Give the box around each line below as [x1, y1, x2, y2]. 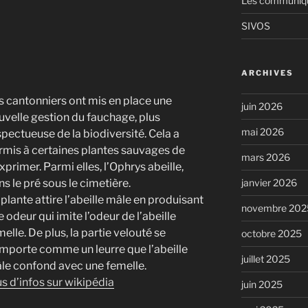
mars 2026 [241, 151, 290, 163]
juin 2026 [241, 100, 283, 112]
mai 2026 [241, 125, 284, 137]
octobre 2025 [241, 227, 302, 239]
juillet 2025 [241, 252, 290, 265]
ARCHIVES [241, 67, 294, 78]
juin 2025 [241, 278, 283, 290]
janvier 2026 [241, 176, 297, 188]
